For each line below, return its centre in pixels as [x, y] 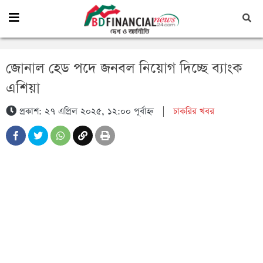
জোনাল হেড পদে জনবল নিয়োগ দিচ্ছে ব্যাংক [124, 69]
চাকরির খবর [194, 112]
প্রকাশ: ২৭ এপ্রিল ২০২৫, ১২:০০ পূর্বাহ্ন [85, 112]
